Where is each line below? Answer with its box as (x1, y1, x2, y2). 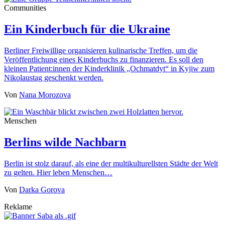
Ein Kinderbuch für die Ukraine (4, 23, 170, 36)
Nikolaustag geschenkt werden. (4, 73, 103, 82)
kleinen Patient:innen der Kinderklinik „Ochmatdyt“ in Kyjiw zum (4, 64, 214, 73)
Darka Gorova (19, 185, 65, 194)
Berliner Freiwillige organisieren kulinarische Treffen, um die (4, 46, 197, 55)
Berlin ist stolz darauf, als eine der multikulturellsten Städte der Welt (4, 159, 218, 168)
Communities (4, 4, 46, 13)
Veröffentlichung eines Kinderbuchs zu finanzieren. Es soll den (4, 55, 203, 64)
